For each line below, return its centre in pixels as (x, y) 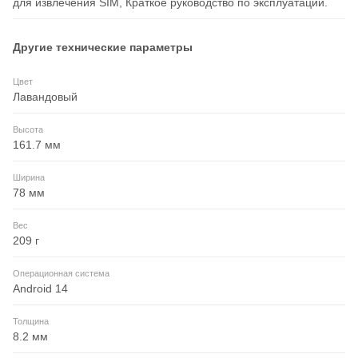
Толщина (31, 322)
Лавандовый (45, 97)
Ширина (29, 178)
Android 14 (40, 289)
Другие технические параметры (103, 48)
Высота (28, 130)
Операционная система (61, 274)
